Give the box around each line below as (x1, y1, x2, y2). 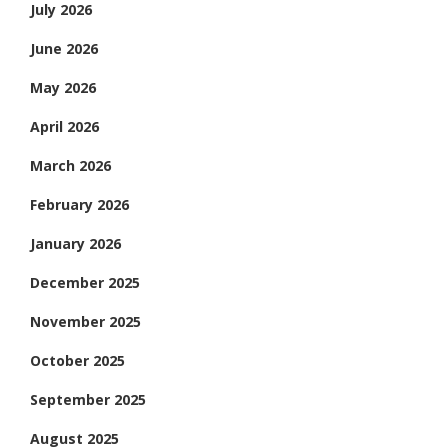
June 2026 (30, 39, 98, 59)
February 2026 (30, 195, 129, 215)
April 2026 (30, 117, 99, 137)
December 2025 (30, 273, 140, 293)
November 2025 (30, 312, 141, 332)
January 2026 (30, 234, 121, 254)
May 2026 (30, 78, 96, 98)
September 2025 (30, 390, 146, 410)
